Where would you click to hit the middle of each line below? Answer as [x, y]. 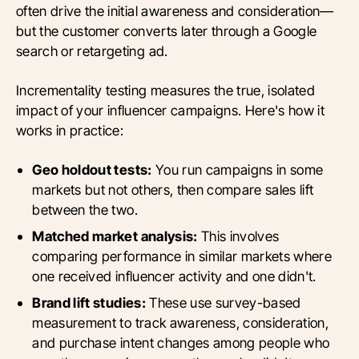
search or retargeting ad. [92, 51]
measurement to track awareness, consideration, [181, 323]
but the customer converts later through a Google [167, 31]
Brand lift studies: [89, 303]
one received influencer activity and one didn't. [174, 276]
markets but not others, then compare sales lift [173, 190]
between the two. [85, 210]
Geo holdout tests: [92, 170]
